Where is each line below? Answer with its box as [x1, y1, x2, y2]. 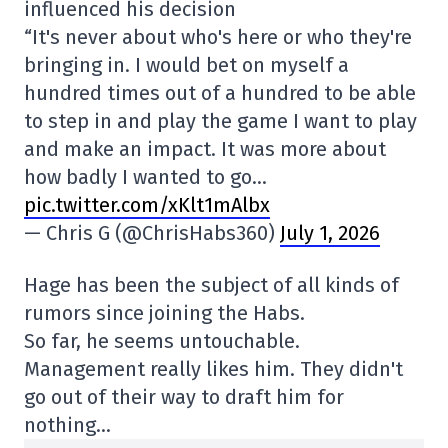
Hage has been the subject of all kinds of [24, 273, 399, 298]
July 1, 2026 [280, 221, 380, 246]
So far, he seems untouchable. [24, 329, 300, 354]
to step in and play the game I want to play [24, 109, 417, 134]
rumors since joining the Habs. [24, 301, 305, 326]
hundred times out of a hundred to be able [24, 81, 416, 106]
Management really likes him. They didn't [24, 357, 403, 382]
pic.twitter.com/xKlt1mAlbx [24, 193, 270, 218]
